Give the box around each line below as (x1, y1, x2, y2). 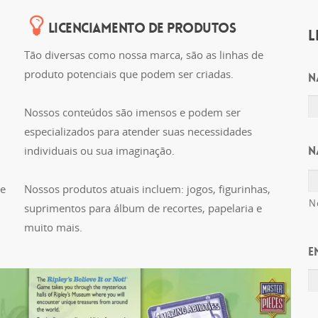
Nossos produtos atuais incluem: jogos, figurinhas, (23, 182, 270, 196)
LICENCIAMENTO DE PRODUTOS (48, 18, 236, 37)
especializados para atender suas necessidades (23, 124, 252, 138)
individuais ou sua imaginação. (23, 143, 175, 158)
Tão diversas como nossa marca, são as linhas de (23, 48, 263, 62)
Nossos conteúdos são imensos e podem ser (23, 105, 241, 119)
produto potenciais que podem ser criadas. (23, 67, 234, 81)
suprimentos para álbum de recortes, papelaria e (23, 201, 262, 215)
